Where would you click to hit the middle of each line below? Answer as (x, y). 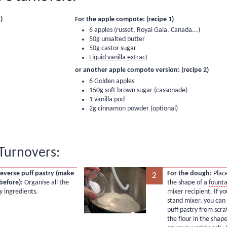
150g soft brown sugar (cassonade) (138, 90)
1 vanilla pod (107, 99)
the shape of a (188, 183)
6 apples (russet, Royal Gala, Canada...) (144, 30)
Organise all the (46, 183)
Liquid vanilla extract (118, 58)
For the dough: (189, 174)
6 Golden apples (111, 81)
